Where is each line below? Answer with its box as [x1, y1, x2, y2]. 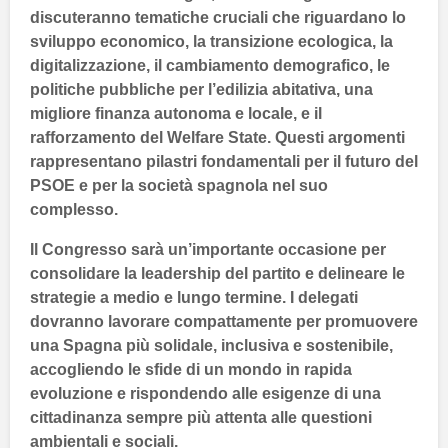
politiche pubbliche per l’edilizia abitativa [30, 80, 336, 98]
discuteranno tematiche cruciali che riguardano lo [30, 8, 406, 26]
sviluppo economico [30, 32, 185, 50]
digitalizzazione [30, 56, 146, 74]
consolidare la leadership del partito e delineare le [30, 264, 405, 282]
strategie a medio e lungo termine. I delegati [30, 288, 358, 306]
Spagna [63, 336, 122, 354]
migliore [30, 104, 95, 122]
